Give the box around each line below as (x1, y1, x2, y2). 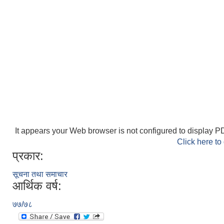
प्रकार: (12, 148, 43, 162)
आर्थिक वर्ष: (12, 178, 61, 192)
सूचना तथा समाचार (12, 169, 67, 178)
